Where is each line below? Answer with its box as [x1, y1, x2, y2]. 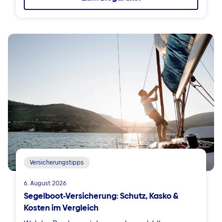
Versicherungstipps [30, 159, 84, 167]
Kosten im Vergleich [24, 202, 99, 214]
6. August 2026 [24, 179, 66, 188]
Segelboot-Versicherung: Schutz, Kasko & [24, 190, 178, 202]
